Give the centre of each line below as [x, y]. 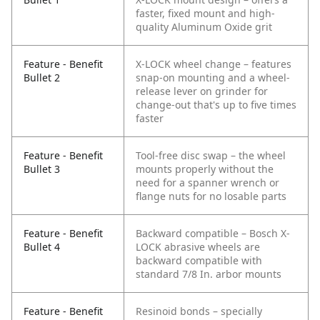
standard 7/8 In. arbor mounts [209, 274]
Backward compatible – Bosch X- [213, 234]
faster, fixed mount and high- [205, 14]
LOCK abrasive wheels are [198, 247]
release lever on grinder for [202, 91]
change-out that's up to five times [216, 105]
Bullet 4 [42, 247]
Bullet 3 [42, 169]
